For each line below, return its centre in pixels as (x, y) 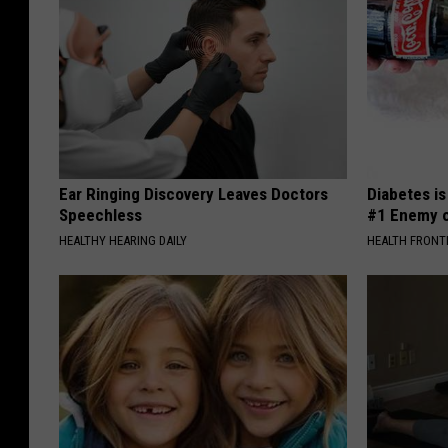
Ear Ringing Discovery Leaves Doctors (193, 193)
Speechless (100, 214)
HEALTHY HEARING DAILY (123, 240)
